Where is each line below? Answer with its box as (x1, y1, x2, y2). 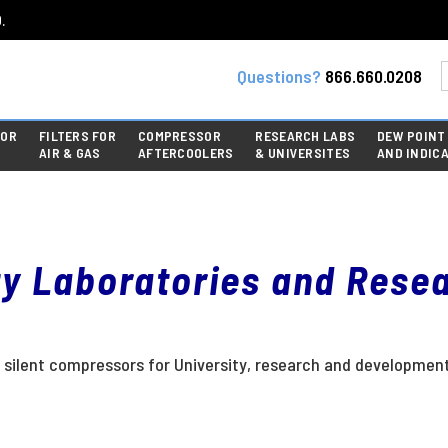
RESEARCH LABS (255, 127, 356, 145)
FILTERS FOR (38, 127, 117, 145)
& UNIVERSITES (255, 144, 351, 162)
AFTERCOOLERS (138, 144, 234, 162)
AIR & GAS (38, 144, 101, 162)
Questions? (236, 65, 321, 87)
